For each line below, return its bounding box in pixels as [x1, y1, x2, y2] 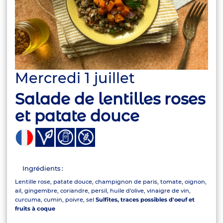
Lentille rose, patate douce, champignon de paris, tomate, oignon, [15, 178, 207, 185]
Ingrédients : [22, 164, 63, 173]
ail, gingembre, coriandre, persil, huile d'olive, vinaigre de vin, [15, 187, 191, 194]
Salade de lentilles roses [15, 89, 206, 109]
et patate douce [15, 106, 140, 125]
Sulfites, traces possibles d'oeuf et [96, 196, 195, 203]
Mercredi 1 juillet [15, 69, 135, 87]
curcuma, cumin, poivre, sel [15, 196, 96, 203]
